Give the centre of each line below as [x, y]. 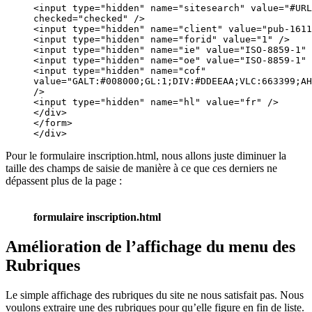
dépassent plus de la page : [64, 181]
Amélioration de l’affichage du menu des [150, 247]
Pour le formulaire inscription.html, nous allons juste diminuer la [146, 156]
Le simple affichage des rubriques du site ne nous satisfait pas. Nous [155, 295]
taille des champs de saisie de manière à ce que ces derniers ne [141, 169]
